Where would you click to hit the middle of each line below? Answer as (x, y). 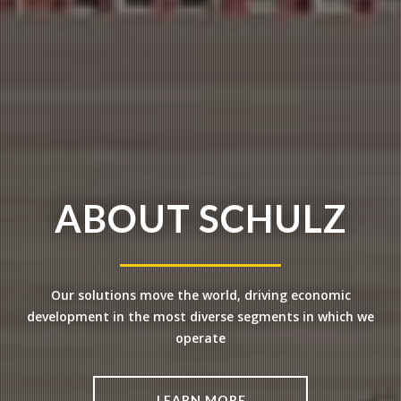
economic (319, 294)
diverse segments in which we (280, 316)
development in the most (107, 316)
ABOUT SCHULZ (200, 218)
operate (200, 337)
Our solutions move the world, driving (169, 294)
